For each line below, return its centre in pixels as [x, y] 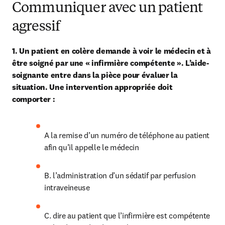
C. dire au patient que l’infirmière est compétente [127, 215]
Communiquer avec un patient [107, 9]
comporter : [34, 99]
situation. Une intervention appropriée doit [92, 87]
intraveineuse [67, 187]
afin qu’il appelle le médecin [92, 147]
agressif [36, 27]
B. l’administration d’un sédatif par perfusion [120, 175]
